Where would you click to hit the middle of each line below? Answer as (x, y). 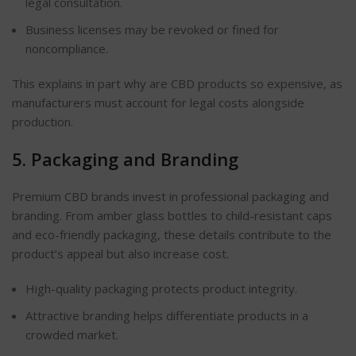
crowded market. (72, 334)
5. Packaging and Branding (125, 159)
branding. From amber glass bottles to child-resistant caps (172, 215)
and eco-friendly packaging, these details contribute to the (172, 234)
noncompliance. (67, 48)
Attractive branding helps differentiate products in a (167, 315)
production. (43, 121)
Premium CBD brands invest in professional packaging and (170, 196)
